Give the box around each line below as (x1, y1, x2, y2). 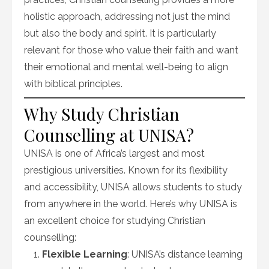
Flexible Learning (42, 249, 127, 260)
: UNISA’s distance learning (127, 249, 243, 260)
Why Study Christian (24, 103, 180, 125)
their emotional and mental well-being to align (24, 61, 228, 73)
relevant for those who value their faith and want (24, 44, 238, 56)
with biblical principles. (24, 78, 122, 89)
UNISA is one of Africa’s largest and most (24, 148, 205, 159)
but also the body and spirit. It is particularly (24, 28, 216, 39)
